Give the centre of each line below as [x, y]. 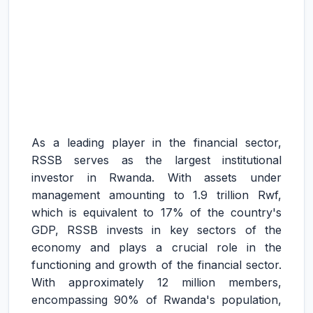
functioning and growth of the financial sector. [156, 265]
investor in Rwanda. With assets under [156, 177]
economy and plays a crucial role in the [156, 247]
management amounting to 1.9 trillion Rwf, [156, 195]
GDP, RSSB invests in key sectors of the [156, 230]
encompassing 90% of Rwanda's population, [156, 300]
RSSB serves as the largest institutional [156, 160]
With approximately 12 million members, [156, 282]
